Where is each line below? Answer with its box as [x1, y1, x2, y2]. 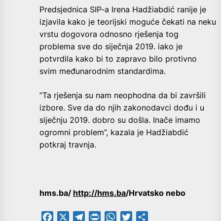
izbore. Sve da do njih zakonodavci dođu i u [39, 103, 204, 113]
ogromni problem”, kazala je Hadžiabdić [39, 127, 188, 138]
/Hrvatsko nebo [126, 188, 185, 198]
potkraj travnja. [39, 140, 96, 150]
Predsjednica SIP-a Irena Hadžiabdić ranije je [39, 4, 206, 15]
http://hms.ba [73, 188, 126, 198]
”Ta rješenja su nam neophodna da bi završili [39, 90, 206, 101]
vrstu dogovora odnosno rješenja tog [39, 29, 179, 39]
